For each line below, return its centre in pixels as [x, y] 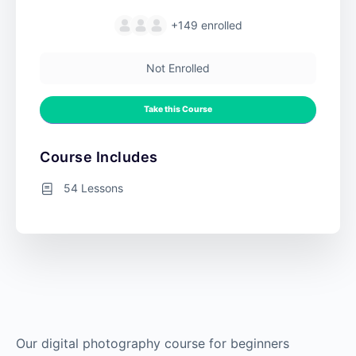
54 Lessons [93, 188]
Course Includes [99, 157]
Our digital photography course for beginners [153, 343]
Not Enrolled [178, 68]
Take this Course [178, 109]
